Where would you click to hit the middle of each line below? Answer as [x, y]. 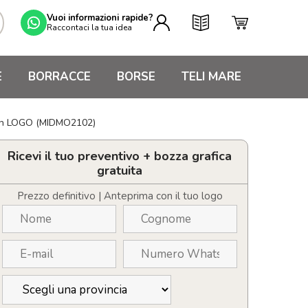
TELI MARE [211, 77]
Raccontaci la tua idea [89, 27]
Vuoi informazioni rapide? [100, 18]
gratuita [120, 170]
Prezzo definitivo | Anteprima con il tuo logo [120, 196]
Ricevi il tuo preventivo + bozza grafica [120, 156]
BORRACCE [59, 77]
